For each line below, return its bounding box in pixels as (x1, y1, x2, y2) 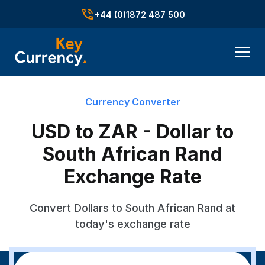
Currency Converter (85, 96, 180, 108)
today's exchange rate (75, 217, 190, 230)
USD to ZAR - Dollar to (31, 120, 234, 143)
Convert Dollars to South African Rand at (30, 201, 235, 214)
